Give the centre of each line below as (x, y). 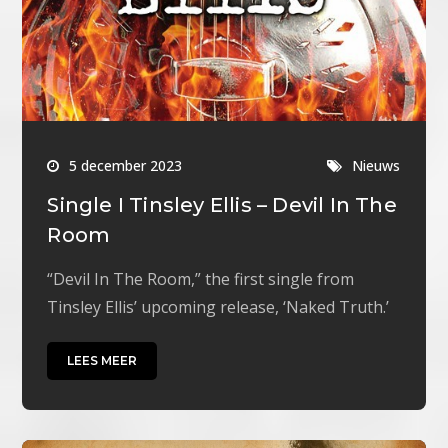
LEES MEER (102, 360)
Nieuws (376, 165)
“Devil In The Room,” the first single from (201, 278)
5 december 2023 (126, 165)
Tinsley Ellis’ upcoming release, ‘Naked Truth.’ (218, 306)
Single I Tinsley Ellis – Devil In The (222, 204)
